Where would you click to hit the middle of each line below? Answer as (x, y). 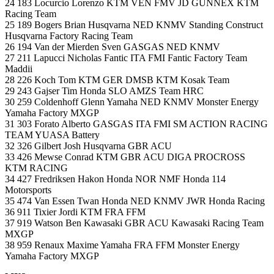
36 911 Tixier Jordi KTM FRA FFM (75, 212)
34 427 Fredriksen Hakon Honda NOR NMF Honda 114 (115, 179)
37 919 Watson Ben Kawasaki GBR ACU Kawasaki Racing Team (134, 223)
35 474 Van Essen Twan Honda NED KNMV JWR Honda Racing (135, 201)
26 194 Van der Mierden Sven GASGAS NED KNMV (113, 47)
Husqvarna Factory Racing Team (69, 36)
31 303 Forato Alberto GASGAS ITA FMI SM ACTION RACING (136, 124)
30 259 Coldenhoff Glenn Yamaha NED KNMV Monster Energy (132, 102)
